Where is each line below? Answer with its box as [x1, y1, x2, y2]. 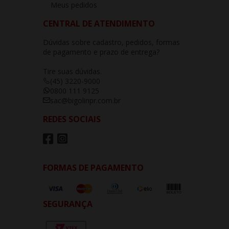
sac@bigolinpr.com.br [50, 95, 121, 105]
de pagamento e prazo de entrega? [43, 47, 159, 57]
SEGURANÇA [43, 198, 93, 210]
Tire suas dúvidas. [43, 66, 102, 76]
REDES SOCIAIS [43, 113, 101, 125]
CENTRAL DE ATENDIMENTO [43, 17, 155, 29]
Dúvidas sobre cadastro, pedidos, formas [43, 37, 180, 47]
